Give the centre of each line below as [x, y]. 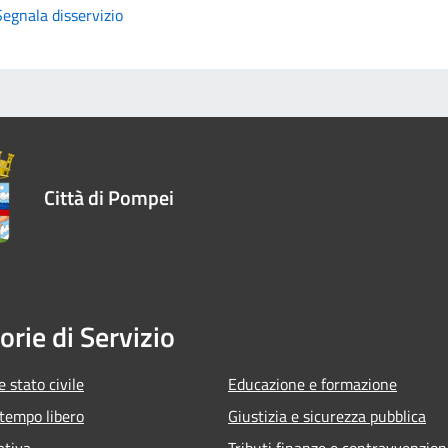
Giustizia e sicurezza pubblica [327, 415]
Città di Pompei [109, 197]
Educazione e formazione [312, 383]
